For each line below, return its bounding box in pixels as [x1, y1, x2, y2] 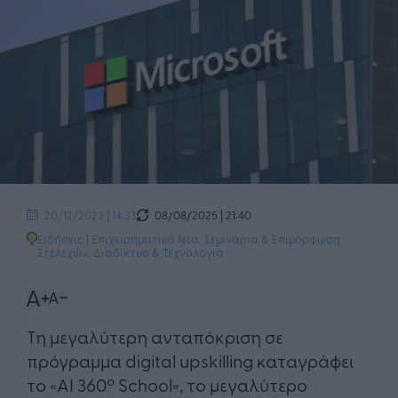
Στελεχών [37, 243, 88, 259]
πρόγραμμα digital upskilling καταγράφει [27, 347, 354, 372]
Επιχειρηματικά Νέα [92, 230, 199, 246]
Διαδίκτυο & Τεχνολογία [93, 243, 224, 259]
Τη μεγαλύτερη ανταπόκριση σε [27, 323, 283, 348]
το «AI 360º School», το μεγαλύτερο [27, 371, 307, 396]
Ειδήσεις [37, 230, 84, 246]
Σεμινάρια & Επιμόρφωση [204, 230, 340, 246]
